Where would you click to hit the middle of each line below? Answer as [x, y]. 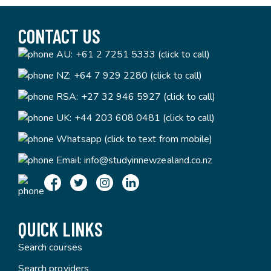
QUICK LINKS [60, 229]
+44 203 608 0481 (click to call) [145, 118]
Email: [69, 160]
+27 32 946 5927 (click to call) [148, 97]
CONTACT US [60, 36]
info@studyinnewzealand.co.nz [148, 160]
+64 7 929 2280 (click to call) [138, 76]
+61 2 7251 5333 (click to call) [143, 54]
